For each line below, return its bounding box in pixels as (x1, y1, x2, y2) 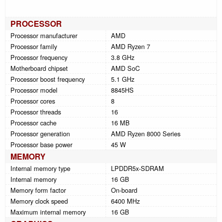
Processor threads (10, 107, 61, 116)
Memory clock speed (10, 196, 68, 206)
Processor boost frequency (10, 74, 85, 84)
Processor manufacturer (10, 30, 77, 40)
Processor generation (10, 128, 70, 138)
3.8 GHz (111, 52, 134, 62)
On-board (111, 185, 137, 195)
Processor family (10, 41, 57, 51)
